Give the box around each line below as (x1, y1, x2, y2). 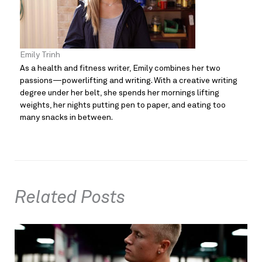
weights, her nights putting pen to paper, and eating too (20, 101, 226, 110)
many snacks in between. (20, 113, 113, 122)
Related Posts (15, 189, 125, 208)
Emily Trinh (20, 51, 60, 60)
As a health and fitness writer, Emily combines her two (20, 64, 220, 73)
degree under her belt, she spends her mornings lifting (20, 89, 219, 98)
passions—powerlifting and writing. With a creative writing (20, 77, 237, 85)
